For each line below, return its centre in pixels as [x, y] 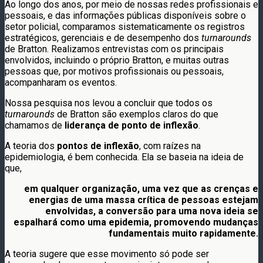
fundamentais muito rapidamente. [183, 233]
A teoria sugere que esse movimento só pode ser [107, 254]
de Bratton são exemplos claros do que [136, 114]
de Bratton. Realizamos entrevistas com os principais [114, 49]
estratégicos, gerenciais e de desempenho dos [103, 38]
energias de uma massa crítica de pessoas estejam [144, 200]
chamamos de [35, 125]
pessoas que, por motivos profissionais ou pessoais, [114, 71]
